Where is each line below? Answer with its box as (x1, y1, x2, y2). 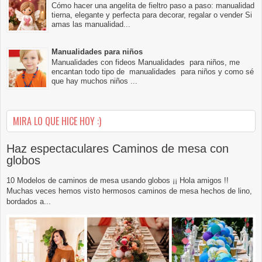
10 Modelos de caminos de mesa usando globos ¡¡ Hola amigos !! (6, 175, 229, 185)
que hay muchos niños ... (51, 77, 137, 86)
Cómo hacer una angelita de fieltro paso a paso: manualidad (51, 1, 254, 11)
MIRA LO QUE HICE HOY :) (13, 113, 101, 128)
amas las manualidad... (51, 20, 130, 29)
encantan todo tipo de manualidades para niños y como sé (51, 67, 254, 77)
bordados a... (6, 196, 51, 206)
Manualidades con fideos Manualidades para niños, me (51, 58, 240, 67)
